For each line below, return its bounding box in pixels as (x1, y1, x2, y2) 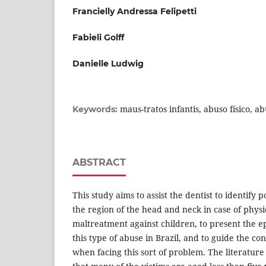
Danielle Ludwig (72, 58, 144, 69)
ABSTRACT (72, 156, 126, 168)
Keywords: (72, 103, 120, 115)
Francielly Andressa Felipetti (72, 5, 197, 17)
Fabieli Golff (72, 31, 124, 43)
